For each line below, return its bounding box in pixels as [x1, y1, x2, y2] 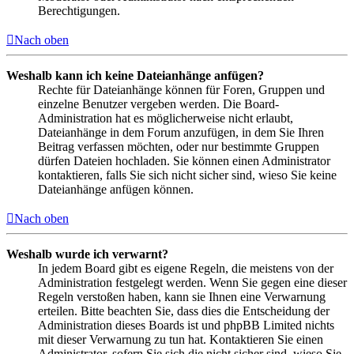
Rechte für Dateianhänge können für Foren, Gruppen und [38, 82, 325, 96]
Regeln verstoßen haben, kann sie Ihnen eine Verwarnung [38, 289, 326, 303]
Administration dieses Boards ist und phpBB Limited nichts [38, 318, 334, 332]
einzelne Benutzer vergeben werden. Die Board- [38, 96, 279, 111]
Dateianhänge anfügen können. [38, 182, 194, 196]
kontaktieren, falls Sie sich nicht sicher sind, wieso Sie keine [38, 168, 337, 182]
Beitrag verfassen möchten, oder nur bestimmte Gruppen [38, 139, 319, 153]
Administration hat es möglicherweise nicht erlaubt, [38, 111, 293, 125]
